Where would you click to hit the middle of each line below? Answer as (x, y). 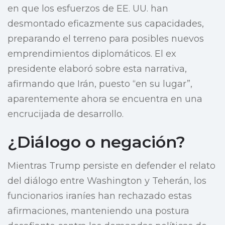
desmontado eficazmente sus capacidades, (106, 24)
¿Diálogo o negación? (96, 142)
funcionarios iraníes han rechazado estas (100, 196)
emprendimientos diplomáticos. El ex (92, 54)
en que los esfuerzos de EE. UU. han (88, 9)
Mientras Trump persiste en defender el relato (111, 166)
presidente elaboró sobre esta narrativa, (97, 69)
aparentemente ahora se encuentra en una (105, 99)
